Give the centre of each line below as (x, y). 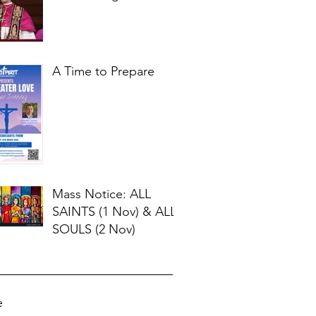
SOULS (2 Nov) (94, 229)
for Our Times (91, 12)
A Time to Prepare (103, 71)
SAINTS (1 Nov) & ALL (114, 212)
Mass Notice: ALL (102, 194)
